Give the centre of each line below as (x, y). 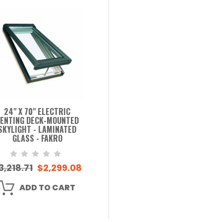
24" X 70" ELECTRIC (37, 111)
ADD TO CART (47, 187)
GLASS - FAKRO (37, 138)
